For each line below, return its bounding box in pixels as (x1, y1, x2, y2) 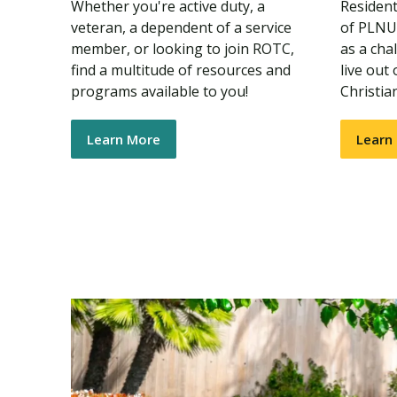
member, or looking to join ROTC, (71, 39, 294, 58)
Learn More (87, 130, 160, 148)
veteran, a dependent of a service (71, 18, 292, 37)
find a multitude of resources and (71, 60, 291, 80)
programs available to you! (71, 82, 248, 101)
